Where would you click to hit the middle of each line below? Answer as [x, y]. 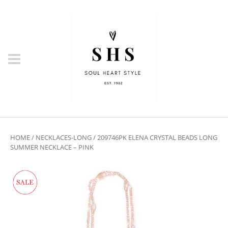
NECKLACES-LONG [64, 137]
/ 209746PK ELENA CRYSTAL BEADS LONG [154, 137]
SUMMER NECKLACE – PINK [52, 147]
